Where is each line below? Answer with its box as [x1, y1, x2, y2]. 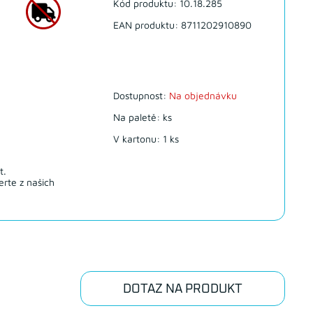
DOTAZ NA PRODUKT [122, 283, 242, 296]
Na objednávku [168, 89, 237, 102]
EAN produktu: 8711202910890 [112, 19, 252, 31]
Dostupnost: [112, 89, 169, 102]
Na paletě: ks [112, 111, 172, 124]
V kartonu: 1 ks [112, 133, 179, 145]
